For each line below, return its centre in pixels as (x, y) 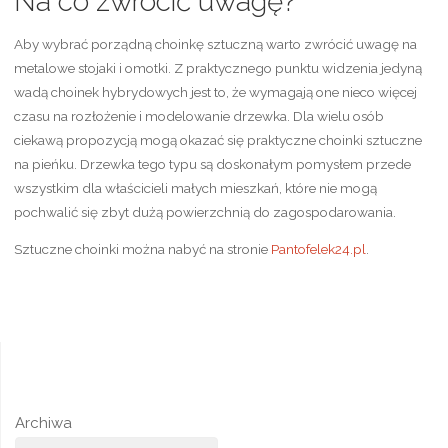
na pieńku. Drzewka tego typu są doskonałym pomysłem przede (212, 163)
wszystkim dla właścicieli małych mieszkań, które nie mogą (195, 187)
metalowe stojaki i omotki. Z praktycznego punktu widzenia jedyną (217, 67)
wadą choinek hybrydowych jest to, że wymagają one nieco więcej (215, 91)
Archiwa (43, 422)
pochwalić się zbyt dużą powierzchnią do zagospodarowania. (204, 211)
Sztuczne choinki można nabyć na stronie (142, 249)
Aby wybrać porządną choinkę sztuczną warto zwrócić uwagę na (215, 43)
